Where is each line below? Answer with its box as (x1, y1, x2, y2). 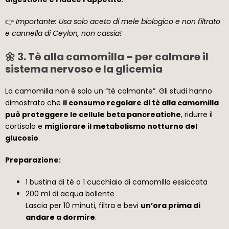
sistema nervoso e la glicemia (5, 61, 163, 76)
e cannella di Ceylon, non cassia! (5, 28, 122, 38)
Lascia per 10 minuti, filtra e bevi (26, 200, 141, 211)
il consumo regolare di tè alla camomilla (63, 97, 219, 108)
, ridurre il (181, 109, 213, 120)
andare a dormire (26, 212, 95, 222)
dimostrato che (5, 97, 63, 108)
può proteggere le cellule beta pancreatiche (5, 109, 181, 120)
